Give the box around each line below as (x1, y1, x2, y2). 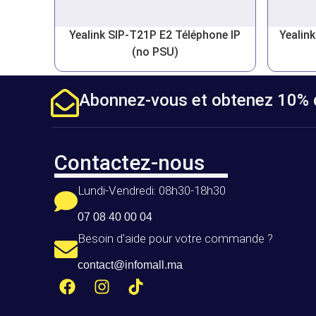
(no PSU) (131, 44, 178, 59)
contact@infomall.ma (78, 258, 183, 271)
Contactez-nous (54, 150, 205, 175)
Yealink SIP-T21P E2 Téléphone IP (69, 28, 241, 42)
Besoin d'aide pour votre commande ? (78, 231, 273, 245)
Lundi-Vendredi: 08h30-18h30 (78, 183, 226, 197)
